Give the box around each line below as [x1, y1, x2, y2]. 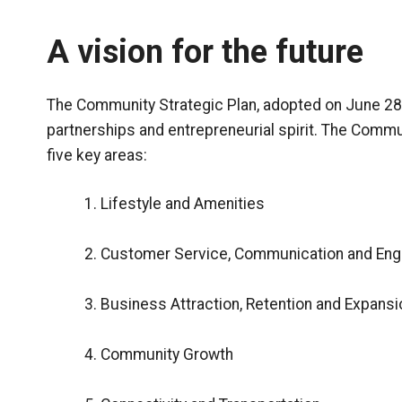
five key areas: [47, 145, 147, 164]
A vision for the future [47, 32, 363, 71]
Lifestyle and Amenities [100, 194, 265, 213]
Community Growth [100, 345, 233, 363]
